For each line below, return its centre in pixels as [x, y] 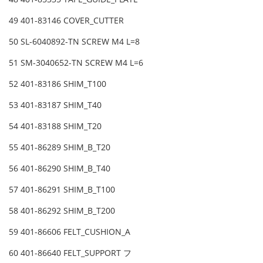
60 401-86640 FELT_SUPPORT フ [70, 253]
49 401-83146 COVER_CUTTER [68, 21]
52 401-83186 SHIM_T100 [59, 84]
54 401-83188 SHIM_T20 [56, 126]
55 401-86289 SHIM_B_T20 [60, 147]
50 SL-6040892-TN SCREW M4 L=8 [75, 42]
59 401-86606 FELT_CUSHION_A [71, 232]
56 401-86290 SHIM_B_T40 [60, 168]
